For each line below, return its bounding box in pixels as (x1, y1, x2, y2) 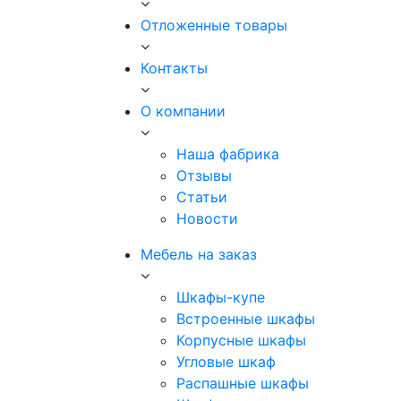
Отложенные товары (141, 16, 287, 34)
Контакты (141, 59, 208, 77)
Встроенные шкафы (176, 310, 315, 328)
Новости (176, 209, 238, 227)
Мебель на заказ (141, 245, 257, 263)
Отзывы (176, 166, 232, 184)
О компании (141, 102, 226, 120)
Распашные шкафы (176, 374, 309, 392)
